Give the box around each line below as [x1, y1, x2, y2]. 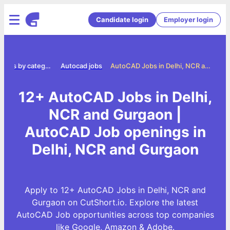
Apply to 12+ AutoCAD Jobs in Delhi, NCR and [24, 184, 206, 195]
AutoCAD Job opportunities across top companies [16, 209, 214, 220]
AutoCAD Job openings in [24, 123, 206, 141]
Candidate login [96, 15, 148, 24]
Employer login [164, 15, 213, 24]
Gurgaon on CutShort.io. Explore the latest [32, 197, 198, 207]
